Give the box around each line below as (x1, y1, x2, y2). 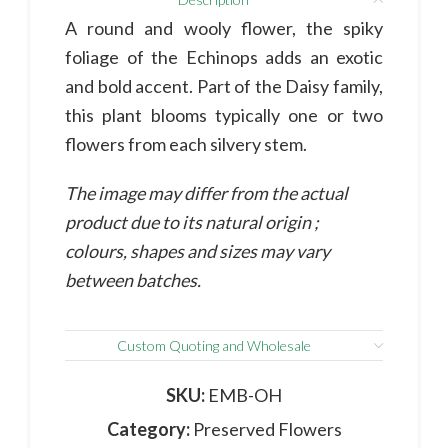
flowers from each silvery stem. (65, 133, 307, 156)
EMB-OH (208, 384, 282, 407)
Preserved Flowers (192, 418, 342, 441)
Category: (106, 418, 190, 441)
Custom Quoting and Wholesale (116, 337, 311, 355)
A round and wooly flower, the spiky (65, 17, 383, 40)
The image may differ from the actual (65, 182, 348, 205)
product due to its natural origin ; (65, 211, 319, 234)
